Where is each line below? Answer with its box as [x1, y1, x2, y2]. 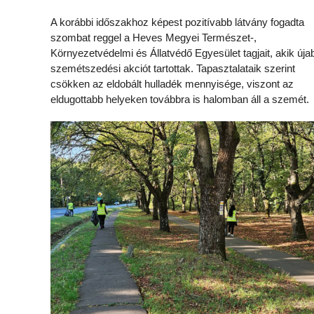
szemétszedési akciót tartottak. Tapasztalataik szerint [50, 62, 295, 74]
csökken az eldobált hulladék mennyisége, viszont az [50, 78, 294, 90]
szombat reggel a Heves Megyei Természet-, [50, 32, 257, 43]
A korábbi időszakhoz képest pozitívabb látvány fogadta [50, 16, 304, 28]
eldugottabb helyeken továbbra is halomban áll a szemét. [50, 93, 309, 105]
